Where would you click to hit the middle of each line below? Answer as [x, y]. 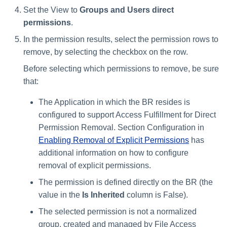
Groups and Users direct [127, 10]
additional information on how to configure [113, 153]
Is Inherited [103, 195]
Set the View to [51, 10]
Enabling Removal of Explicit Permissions [114, 140]
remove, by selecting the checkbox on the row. [106, 52]
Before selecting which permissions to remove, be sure [121, 68]
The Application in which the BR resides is [114, 102]
